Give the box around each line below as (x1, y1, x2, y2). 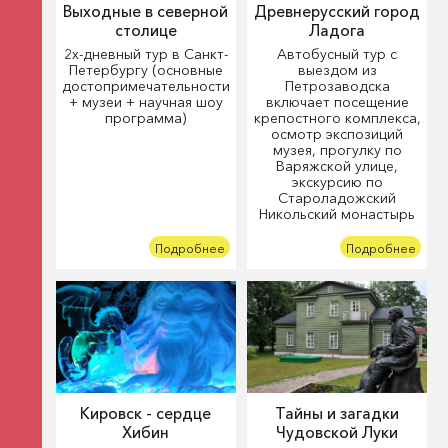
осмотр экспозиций (271, 124, 404, 143)
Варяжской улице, (276, 156, 399, 175)
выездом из (297, 60, 377, 79)
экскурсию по (291, 172, 383, 191)
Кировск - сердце (80, 403, 212, 423)
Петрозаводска (284, 76, 390, 95)
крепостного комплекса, (253, 108, 421, 127)
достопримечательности (61, 76, 230, 95)
